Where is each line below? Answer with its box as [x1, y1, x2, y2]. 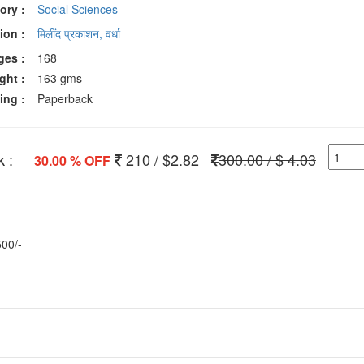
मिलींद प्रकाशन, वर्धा [37, 25, 121, 41]
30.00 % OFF [33, 151, 110, 170]
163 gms [37, 70, 83, 86]
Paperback [37, 90, 93, 106]
